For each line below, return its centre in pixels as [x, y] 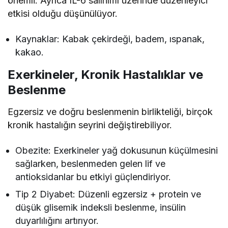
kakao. [30, 52]
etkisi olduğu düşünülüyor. [63, 14]
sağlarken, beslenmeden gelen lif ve [91, 164]
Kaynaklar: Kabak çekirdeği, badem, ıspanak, [110, 39]
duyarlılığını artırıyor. [57, 221]
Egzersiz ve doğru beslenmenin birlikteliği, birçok [110, 112]
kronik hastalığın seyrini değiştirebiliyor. [90, 125]
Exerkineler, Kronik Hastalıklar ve [105, 75]
